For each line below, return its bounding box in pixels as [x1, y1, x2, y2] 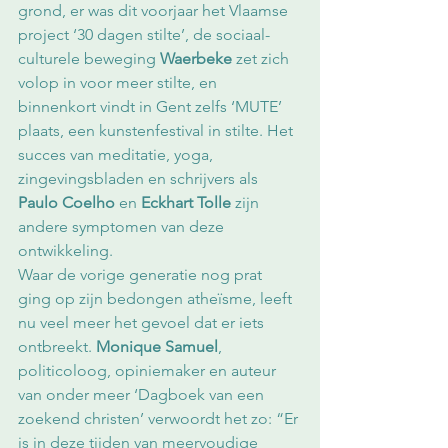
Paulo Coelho [18, 193, 115, 213]
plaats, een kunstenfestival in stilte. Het [18, 121, 297, 141]
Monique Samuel [96, 337, 218, 357]
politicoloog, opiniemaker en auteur [18, 361, 280, 381]
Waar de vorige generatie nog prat [18, 265, 266, 285]
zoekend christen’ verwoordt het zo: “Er [18, 409, 302, 429]
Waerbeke [160, 49, 232, 69]
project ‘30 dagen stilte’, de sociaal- [18, 25, 270, 45]
